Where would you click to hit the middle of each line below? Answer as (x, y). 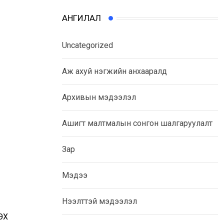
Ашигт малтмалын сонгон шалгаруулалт (137, 123)
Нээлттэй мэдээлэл (99, 201)
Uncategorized (87, 45)
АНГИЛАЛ (81, 18)
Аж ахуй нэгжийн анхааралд (114, 71)
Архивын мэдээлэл (99, 97)
